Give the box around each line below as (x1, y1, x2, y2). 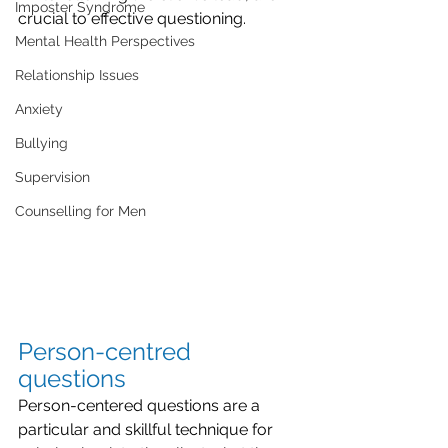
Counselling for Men (15, 203, 146, 219)
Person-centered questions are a (18, 395, 264, 415)
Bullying (15, 135, 68, 151)
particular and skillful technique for (18, 419, 277, 439)
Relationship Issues (15, 67, 139, 83)
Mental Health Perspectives (15, 33, 195, 49)
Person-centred (18, 336, 197, 366)
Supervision (15, 169, 90, 185)
